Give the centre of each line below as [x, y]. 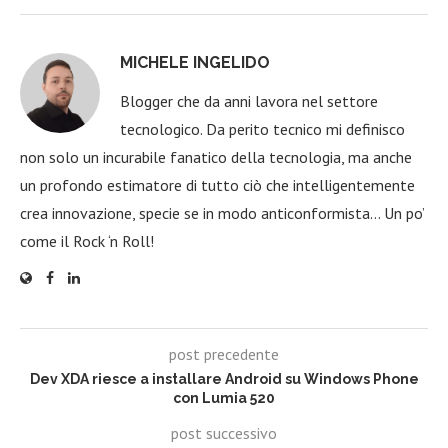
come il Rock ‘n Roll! [87, 240]
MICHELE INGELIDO [195, 62]
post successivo [224, 432]
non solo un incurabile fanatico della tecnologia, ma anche [216, 156]
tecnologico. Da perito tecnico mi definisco [262, 128]
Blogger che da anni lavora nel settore [249, 100]
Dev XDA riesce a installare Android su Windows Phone [224, 378]
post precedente [224, 353]
